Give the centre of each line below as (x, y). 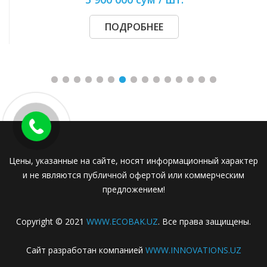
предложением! (133, 189)
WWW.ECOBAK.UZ (122, 221)
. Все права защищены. (204, 221)
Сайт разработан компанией (86, 250)
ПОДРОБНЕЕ (153, 27)
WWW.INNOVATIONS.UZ (193, 250)
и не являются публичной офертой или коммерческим (133, 175)
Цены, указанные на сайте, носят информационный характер (133, 160)
